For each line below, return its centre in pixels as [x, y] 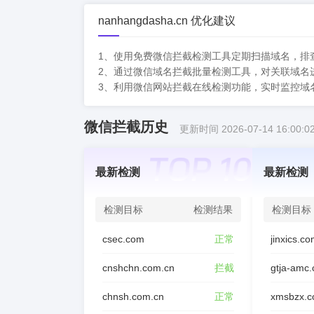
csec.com [123, 239]
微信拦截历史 [126, 127]
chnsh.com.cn [133, 296]
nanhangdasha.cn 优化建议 [167, 21]
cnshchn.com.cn [138, 268]
